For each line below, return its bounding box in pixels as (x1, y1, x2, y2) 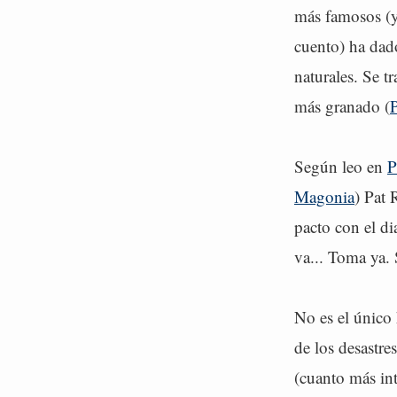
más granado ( (294, 95, 390, 117)
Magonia (294, 185, 354, 207)
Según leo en (294, 155, 387, 177)
